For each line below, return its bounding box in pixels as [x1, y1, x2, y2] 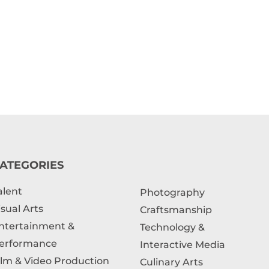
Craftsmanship [140, 204, 213, 216]
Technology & [140, 222, 205, 234]
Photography [140, 187, 205, 199]
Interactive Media [140, 239, 226, 251]
